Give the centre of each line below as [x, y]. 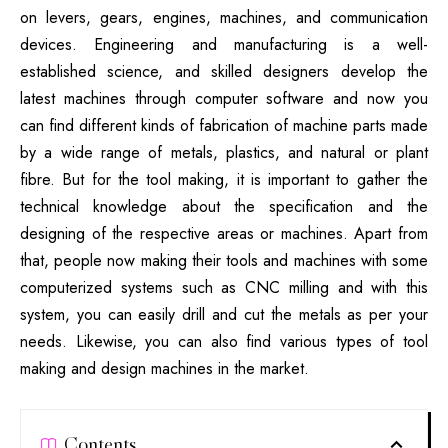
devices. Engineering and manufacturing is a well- [224, 45]
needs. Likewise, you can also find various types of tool [224, 342]
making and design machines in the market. [164, 369]
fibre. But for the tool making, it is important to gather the [224, 180]
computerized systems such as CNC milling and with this [224, 288]
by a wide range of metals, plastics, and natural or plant [224, 153]
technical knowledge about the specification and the [224, 207]
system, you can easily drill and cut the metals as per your [224, 315]
